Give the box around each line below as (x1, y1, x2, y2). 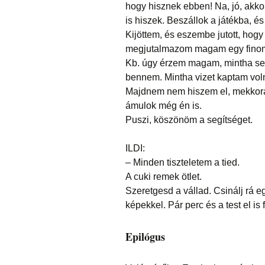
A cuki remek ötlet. (125, 172, 202, 182)
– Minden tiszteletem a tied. (125, 157, 240, 168)
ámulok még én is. (125, 101, 202, 111)
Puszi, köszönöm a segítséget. (125, 115, 253, 125)
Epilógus (125, 229, 165, 245)
